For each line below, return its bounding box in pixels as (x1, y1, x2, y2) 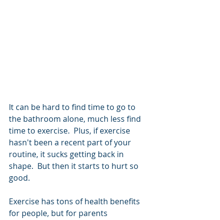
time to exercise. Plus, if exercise (9, 125, 132, 136)
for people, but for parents (9, 207, 110, 219)
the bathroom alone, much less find (9, 113, 143, 124)
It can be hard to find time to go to (9, 101, 137, 112)
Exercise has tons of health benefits (9, 195, 142, 207)
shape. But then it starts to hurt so (9, 160, 140, 171)
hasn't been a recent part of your (9, 137, 133, 148)
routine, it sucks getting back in (9, 148, 126, 160)
